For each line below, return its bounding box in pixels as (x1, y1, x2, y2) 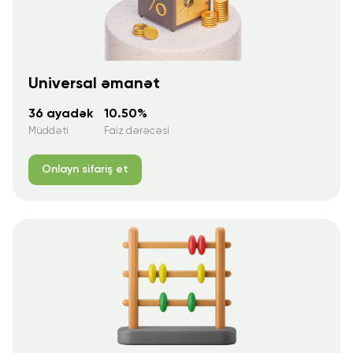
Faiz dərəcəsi (104, 126, 169, 137)
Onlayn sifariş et (42, 164, 128, 176)
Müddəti (28, 126, 69, 137)
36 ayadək (28, 108, 93, 121)
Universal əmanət (28, 76, 160, 92)
